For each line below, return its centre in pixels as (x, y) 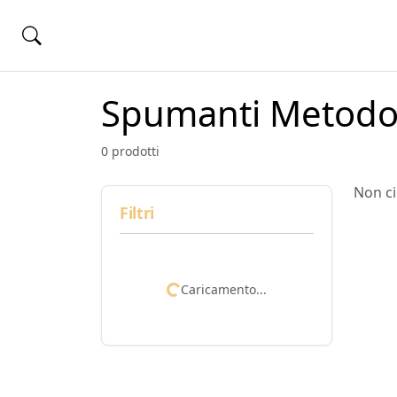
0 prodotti (130, 151)
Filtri (137, 213)
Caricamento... (224, 289)
